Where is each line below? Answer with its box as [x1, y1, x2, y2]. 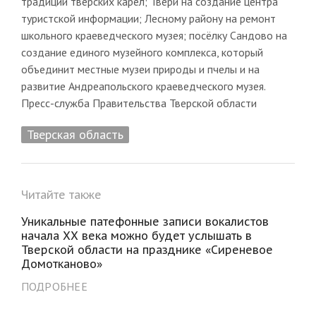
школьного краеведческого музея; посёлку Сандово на [20, 28, 287, 42]
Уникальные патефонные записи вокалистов [20, 214, 269, 229]
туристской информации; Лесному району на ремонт [20, 11, 276, 25]
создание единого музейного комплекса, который [20, 44, 263, 59]
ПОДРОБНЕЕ [20, 279, 87, 293]
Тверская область [26, 126, 123, 142]
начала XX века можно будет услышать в [20, 228, 252, 243]
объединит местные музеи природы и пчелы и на [20, 61, 260, 76]
